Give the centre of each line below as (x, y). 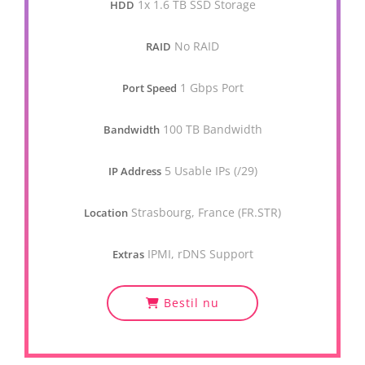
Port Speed (149, 88)
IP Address (134, 171)
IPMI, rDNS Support (200, 254)
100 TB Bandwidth (212, 129)
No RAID (197, 46)
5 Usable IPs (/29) (211, 171)
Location (106, 213)
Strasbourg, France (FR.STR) (206, 212)
